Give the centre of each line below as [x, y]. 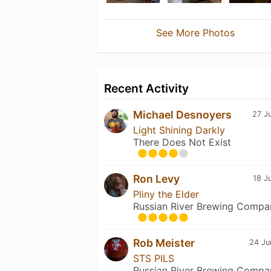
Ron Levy [156, 178]
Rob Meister [164, 243]
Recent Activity [146, 88]
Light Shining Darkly [179, 130]
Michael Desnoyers [182, 114]
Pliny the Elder [166, 194]
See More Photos [195, 32]
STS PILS [154, 258]
